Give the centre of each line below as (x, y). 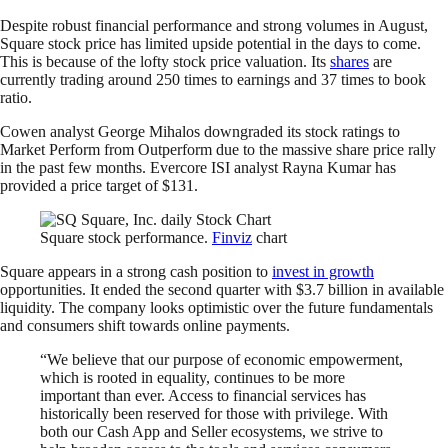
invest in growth (323, 271)
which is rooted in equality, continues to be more (192, 377)
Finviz (232, 237)
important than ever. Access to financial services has (203, 395)
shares (349, 61)
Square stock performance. (126, 237)
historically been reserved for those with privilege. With (214, 413)
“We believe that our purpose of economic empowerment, (221, 359)
